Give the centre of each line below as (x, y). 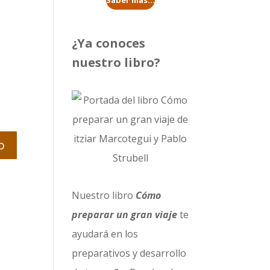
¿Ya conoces (109, 43)
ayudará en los (105, 234)
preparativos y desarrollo (129, 253)
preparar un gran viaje (125, 215)
